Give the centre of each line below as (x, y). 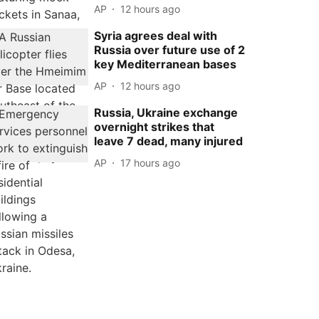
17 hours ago (151, 162)
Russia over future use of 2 (170, 50)
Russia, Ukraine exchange (166, 113)
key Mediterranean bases (166, 64)
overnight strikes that (155, 127)
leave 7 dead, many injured (169, 141)
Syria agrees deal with (156, 36)
